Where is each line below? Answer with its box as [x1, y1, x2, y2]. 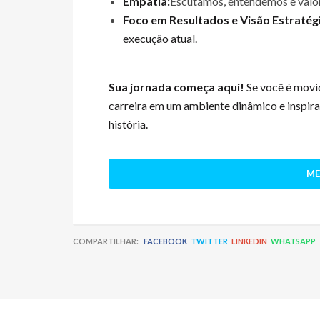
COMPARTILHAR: [73, 236, 140, 246]
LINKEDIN [231, 236, 267, 246]
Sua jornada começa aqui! [109, 80, 244, 94]
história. [109, 117, 148, 131]
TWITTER [191, 236, 228, 246]
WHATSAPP [271, 236, 316, 246]
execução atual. [123, 31, 197, 45]
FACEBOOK [144, 236, 187, 246]
